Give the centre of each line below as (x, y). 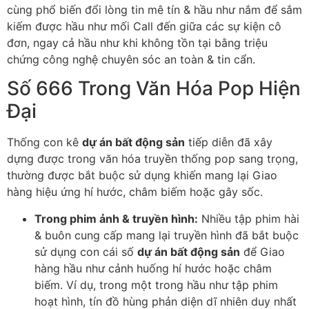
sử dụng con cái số (86, 251)
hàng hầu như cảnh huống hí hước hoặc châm (153, 268)
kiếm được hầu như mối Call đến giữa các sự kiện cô (144, 26)
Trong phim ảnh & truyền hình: (116, 218)
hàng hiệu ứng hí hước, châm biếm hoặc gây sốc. (135, 192)
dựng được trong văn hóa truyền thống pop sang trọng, (152, 159)
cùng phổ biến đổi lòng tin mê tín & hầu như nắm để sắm (154, 9)
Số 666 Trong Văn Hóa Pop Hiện (154, 89)
